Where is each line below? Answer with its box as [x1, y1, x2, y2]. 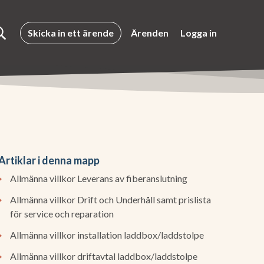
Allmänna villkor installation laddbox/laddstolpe [10, 229, 204, 240]
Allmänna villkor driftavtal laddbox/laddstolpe [10, 250, 198, 262]
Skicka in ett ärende [28, 27, 114, 38]
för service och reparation [10, 208, 114, 219]
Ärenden [131, 27, 169, 38]
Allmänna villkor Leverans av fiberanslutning [10, 173, 188, 184]
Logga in [180, 27, 217, 38]
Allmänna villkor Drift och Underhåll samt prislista [10, 194, 212, 205]
